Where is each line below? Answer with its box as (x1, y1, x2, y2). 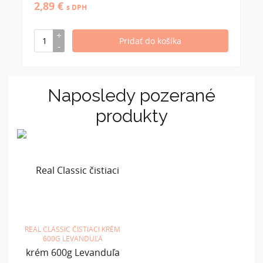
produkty (95, 105, 168, 126)
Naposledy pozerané (48, 85, 215, 106)
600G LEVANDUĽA (42, 233, 103, 243)
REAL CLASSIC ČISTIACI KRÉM (25, 224, 120, 234)
